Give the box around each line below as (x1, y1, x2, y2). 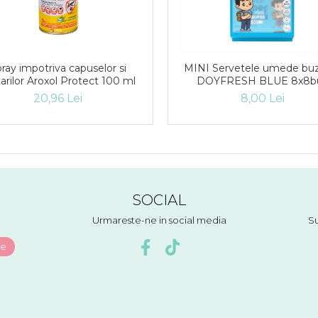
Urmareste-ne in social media (92, 214, 226, 226)
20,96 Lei (33, 91, 82, 105)
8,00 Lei (241, 91, 285, 105)
